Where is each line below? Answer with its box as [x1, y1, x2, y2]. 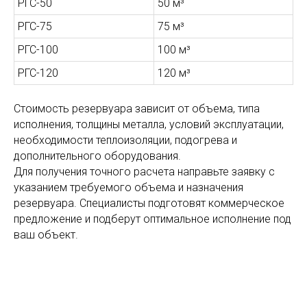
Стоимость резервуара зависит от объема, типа [14, 101, 260, 115]
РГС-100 [18, 42, 58, 56]
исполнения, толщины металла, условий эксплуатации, [14, 117, 284, 131]
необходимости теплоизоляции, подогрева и [14, 133, 237, 147]
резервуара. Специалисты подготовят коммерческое [14, 196, 284, 210]
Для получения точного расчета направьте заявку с [14, 164, 275, 178]
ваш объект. [14, 228, 78, 241]
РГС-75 [18, 19, 52, 33]
